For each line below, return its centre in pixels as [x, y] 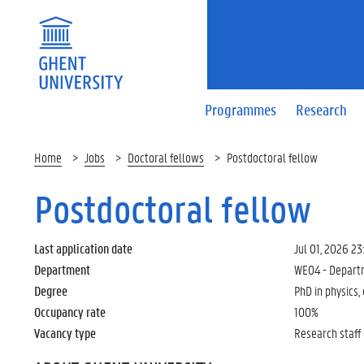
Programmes [241, 109]
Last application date [83, 248]
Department [62, 269]
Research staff [327, 333]
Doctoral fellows [166, 157]
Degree [51, 290]
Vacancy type [65, 333]
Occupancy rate [70, 312]
